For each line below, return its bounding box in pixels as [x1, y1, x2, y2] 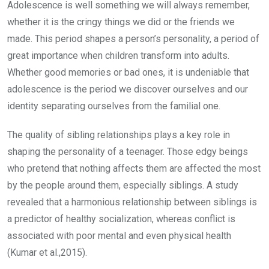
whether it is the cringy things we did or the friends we [7, 16, 235, 28]
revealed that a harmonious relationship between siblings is [7, 196, 257, 208]
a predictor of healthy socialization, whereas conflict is [7, 213, 235, 225]
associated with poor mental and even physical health [7, 229, 231, 241]
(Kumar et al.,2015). [7, 246, 89, 258]
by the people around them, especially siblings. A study [7, 179, 238, 191]
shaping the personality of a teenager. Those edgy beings [7, 145, 248, 157]
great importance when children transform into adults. [7, 49, 229, 61]
